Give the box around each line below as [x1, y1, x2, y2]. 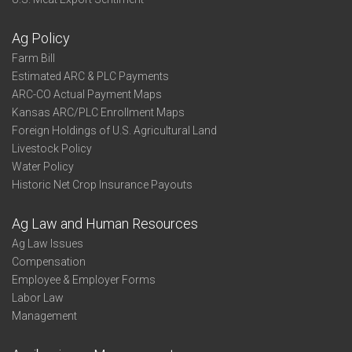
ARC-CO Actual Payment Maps [12, 88, 162, 101]
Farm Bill [12, 52, 55, 64]
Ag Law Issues [12, 237, 83, 250]
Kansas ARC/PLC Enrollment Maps [12, 106, 185, 119]
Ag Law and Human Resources [12, 215, 198, 232]
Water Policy [12, 160, 74, 173]
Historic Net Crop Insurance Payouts [12, 178, 192, 191]
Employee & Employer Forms [12, 273, 156, 286]
